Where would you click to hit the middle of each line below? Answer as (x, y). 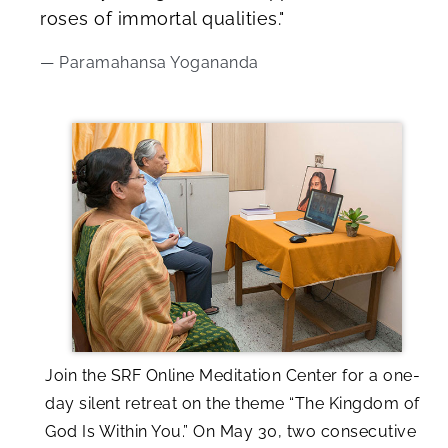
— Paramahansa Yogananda (149, 62)
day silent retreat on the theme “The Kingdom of (232, 404)
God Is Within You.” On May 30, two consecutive (230, 432)
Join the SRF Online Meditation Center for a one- (232, 376)
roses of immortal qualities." (162, 18)
